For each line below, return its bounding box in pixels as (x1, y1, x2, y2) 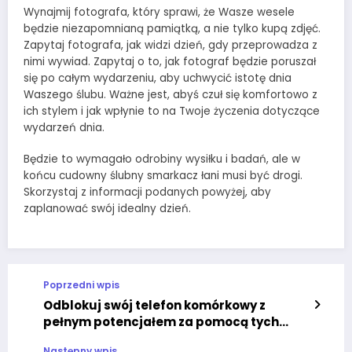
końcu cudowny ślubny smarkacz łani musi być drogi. (24, 168, 302, 184)
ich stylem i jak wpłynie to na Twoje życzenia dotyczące (24, 104, 320, 119)
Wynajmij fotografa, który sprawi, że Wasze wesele (24, 5, 295, 20)
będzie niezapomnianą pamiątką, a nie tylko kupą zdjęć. (24, 21, 321, 37)
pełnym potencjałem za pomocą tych (43, 313, 279, 331)
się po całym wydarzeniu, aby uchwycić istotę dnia (24, 71, 291, 86)
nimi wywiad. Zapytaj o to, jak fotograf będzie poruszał (24, 54, 316, 70)
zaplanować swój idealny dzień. (24, 201, 191, 217)
